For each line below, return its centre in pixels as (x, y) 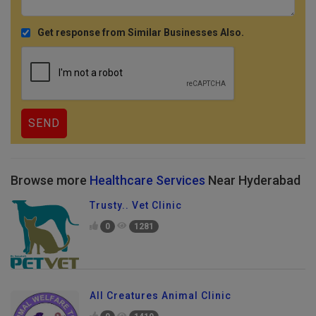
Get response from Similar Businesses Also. (141, 37)
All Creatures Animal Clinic (160, 300)
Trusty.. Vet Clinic (136, 210)
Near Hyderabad (253, 185)
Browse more (50, 185)
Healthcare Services (147, 185)
